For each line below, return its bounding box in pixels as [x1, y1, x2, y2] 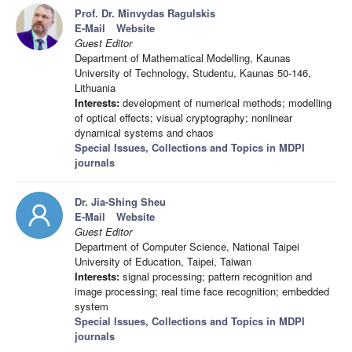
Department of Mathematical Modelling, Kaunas [75, 50, 291, 66]
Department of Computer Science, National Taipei [75, 239, 299, 255]
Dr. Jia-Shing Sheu [75, 194, 166, 210]
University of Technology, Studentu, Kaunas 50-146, [75, 65, 311, 81]
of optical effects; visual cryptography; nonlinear [75, 110, 292, 126]
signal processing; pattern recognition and [119, 269, 312, 284]
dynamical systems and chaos [75, 125, 214, 141]
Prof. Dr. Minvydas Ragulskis [75, 5, 215, 21]
